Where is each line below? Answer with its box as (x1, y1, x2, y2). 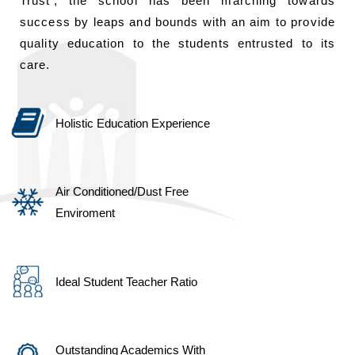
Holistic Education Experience (55, 116, 210, 130)
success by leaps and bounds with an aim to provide (20, 15, 335, 29)
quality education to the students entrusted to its (20, 36, 335, 51)
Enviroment (55, 206, 115, 220)
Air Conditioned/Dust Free (55, 185, 189, 199)
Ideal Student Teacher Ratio (55, 274, 197, 288)
